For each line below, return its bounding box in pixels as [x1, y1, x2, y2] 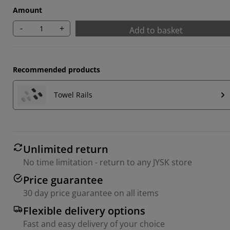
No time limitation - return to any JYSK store [23, 156, 192, 168]
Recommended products [13, 64, 100, 74]
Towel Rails [54, 90, 92, 100]
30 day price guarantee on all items [23, 187, 159, 199]
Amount [13, 5, 42, 15]
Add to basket [129, 24, 183, 36]
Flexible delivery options [23, 203, 145, 218]
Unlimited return [23, 142, 108, 156]
